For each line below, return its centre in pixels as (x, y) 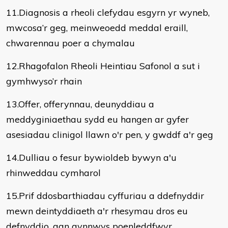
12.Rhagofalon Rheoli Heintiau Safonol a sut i (103, 66)
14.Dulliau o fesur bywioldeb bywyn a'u (91, 158)
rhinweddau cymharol (53, 173)
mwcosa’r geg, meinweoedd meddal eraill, (97, 28)
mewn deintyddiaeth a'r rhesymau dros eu (97, 211)
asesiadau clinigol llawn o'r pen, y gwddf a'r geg (110, 135)
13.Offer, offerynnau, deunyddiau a (80, 104)
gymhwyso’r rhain (44, 81)
